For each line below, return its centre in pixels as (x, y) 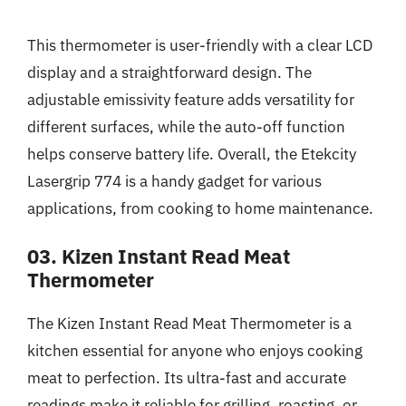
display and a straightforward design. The (169, 72)
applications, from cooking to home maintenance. (200, 208)
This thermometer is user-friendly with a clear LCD (200, 45)
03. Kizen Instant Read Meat (159, 256)
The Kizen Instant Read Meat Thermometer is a (189, 324)
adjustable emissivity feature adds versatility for (191, 99)
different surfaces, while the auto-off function (186, 126)
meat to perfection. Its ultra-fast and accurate (187, 378)
